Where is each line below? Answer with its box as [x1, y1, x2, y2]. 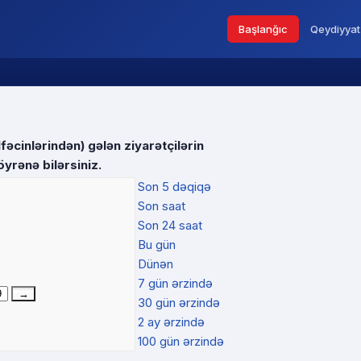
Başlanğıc [239, 23, 288, 35]
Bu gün [138, 237, 176, 252]
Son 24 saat [138, 218, 202, 233]
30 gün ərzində [138, 295, 220, 310]
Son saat [138, 198, 185, 214]
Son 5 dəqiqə [138, 179, 211, 194]
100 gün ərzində [138, 334, 224, 349]
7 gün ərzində [138, 276, 213, 291]
